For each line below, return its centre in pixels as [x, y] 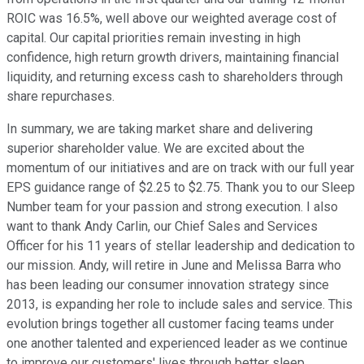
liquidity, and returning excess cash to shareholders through [175, 77]
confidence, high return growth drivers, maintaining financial [173, 58]
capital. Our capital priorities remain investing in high [154, 38]
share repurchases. [61, 97]
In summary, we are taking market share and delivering [160, 129]
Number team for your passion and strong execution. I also [172, 207]
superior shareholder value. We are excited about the [156, 149]
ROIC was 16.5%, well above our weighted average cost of [172, 19]
